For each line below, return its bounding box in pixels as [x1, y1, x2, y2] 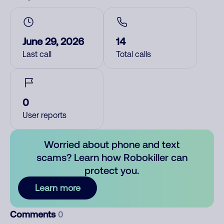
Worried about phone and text [44, 138, 180, 150]
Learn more [34, 182, 80, 193]
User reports [22, 110, 66, 119]
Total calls [116, 49, 151, 58]
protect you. [84, 164, 139, 176]
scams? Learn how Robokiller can [36, 151, 187, 163]
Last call [22, 49, 51, 58]
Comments [10, 208, 58, 219]
